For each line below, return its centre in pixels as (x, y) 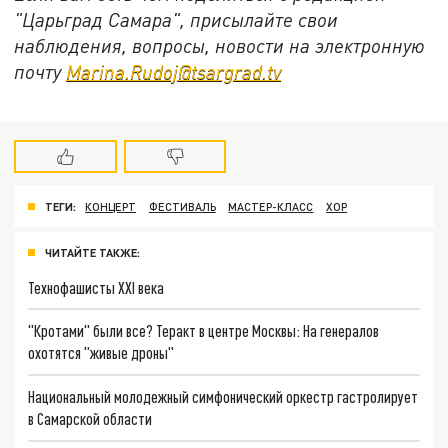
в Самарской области (90, 418)
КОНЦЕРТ (111, 206)
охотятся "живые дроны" (101, 353)
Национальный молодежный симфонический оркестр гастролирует (223, 396)
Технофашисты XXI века (96, 287)
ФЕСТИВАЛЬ (182, 206)
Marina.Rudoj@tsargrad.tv (174, 72)
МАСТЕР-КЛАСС (271, 206)
